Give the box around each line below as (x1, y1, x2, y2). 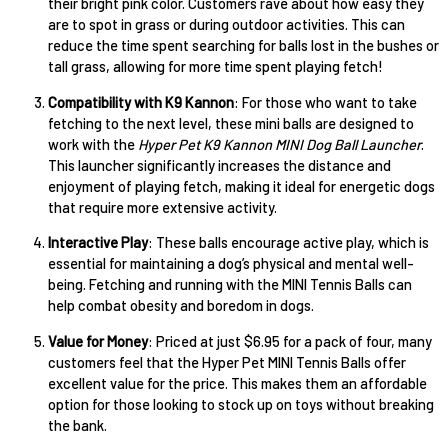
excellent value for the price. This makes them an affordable (48, 373, 427, 392)
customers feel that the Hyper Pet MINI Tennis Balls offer (48, 352, 406, 371)
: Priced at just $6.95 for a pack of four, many (148, 331, 432, 350)
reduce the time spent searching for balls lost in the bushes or (48, 35, 439, 54)
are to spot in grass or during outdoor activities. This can (48, 14, 405, 33)
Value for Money (48, 331, 148, 350)
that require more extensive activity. (48, 197, 277, 216)
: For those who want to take (234, 92, 417, 111)
